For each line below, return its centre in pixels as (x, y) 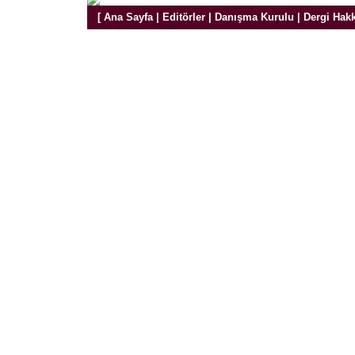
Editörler (183, 17)
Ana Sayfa (128, 17)
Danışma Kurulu (254, 17)
